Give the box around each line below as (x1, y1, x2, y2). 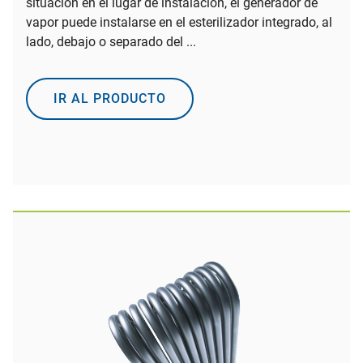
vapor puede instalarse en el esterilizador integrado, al (26, 14, 332, 30)
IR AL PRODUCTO (53, 90, 166, 106)
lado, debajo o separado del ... (26, 33, 196, 49)
